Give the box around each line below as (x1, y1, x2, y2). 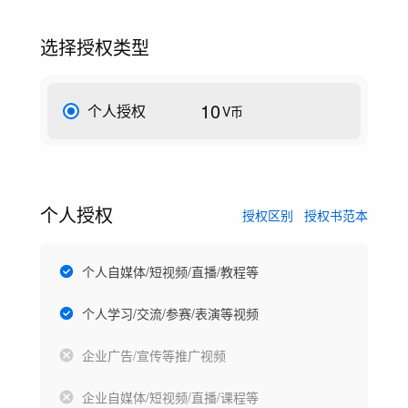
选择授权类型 (40, 33, 149, 60)
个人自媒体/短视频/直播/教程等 (82, 261, 259, 280)
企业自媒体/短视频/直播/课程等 (82, 387, 259, 406)
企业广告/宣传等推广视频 (82, 345, 226, 364)
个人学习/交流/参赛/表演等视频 (82, 303, 259, 322)
